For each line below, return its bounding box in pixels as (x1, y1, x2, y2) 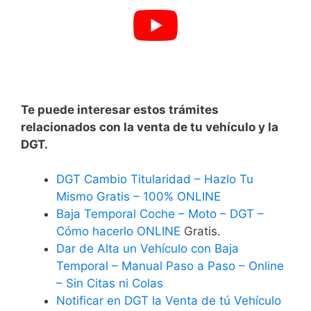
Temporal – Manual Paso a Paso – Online (56, 259, 284, 274)
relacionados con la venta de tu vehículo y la (21, 119, 278, 134)
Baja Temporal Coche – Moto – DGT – (56, 207, 264, 221)
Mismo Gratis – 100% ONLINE (56, 190, 221, 204)
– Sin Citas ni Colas (56, 276, 163, 291)
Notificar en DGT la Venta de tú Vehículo (56, 294, 281, 308)
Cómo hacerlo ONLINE (56, 224, 180, 239)
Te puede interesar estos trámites (21, 102, 219, 117)
